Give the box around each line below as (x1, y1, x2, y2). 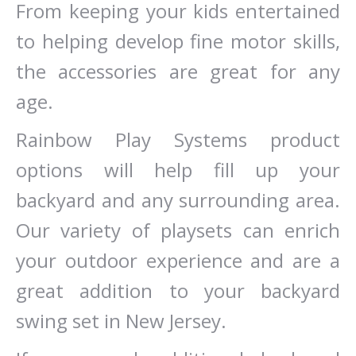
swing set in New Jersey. (16, 308, 226, 334)
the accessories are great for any (16, 58, 340, 84)
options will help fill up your (16, 157, 340, 183)
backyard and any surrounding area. (16, 187, 340, 213)
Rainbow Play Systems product (16, 126, 340, 153)
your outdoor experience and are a (16, 247, 340, 273)
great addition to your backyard (16, 277, 340, 304)
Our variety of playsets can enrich (16, 217, 340, 243)
